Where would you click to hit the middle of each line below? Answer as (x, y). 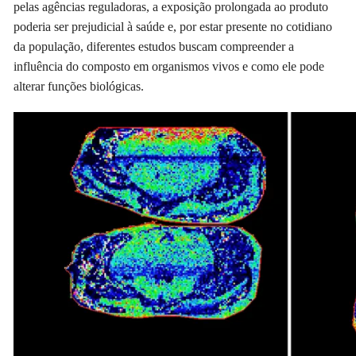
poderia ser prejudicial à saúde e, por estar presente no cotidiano (173, 27)
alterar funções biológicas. (79, 87)
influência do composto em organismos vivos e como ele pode (169, 67)
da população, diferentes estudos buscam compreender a (154, 47)
